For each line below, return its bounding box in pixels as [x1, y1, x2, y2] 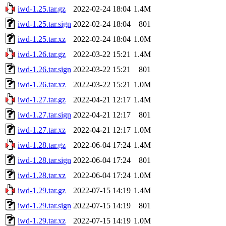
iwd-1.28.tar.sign [18, 155, 71, 164]
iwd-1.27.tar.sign [18, 110, 71, 119]
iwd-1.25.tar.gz [18, 4, 66, 13]
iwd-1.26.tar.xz [18, 80, 66, 89]
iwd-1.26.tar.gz [18, 49, 66, 59]
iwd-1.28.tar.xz [18, 171, 66, 180]
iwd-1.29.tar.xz [18, 216, 66, 225]
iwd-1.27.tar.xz [18, 125, 66, 134]
